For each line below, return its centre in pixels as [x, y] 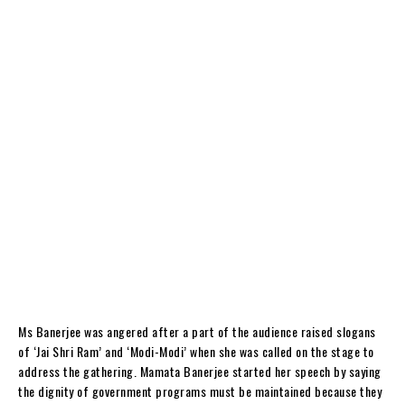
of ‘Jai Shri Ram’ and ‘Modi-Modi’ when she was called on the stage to [196, 351]
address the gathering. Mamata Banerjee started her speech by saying [200, 371]
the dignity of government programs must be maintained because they [200, 391]
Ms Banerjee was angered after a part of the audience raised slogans [197, 331]
